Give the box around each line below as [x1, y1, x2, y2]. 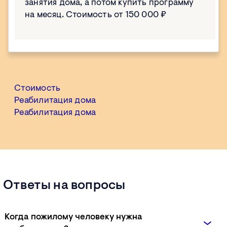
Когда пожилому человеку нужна [5, 213, 142, 222]
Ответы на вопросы [3, 179, 126, 193]
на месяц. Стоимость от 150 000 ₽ [25, 11, 167, 20]
